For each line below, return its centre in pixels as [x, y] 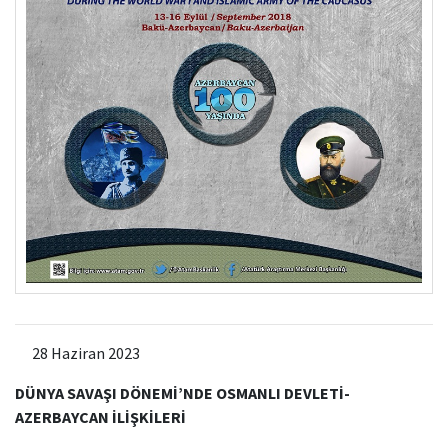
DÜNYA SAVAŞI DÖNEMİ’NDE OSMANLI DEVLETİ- [182, 392]
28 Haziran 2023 [84, 352]
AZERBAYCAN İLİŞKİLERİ [100, 416]
